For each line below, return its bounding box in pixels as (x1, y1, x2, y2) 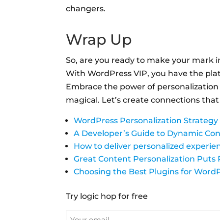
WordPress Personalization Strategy (74, 115, 219, 125)
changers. (66, 3, 106, 13)
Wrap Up (66, 30, 132, 49)
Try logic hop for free (66, 191, 148, 201)
